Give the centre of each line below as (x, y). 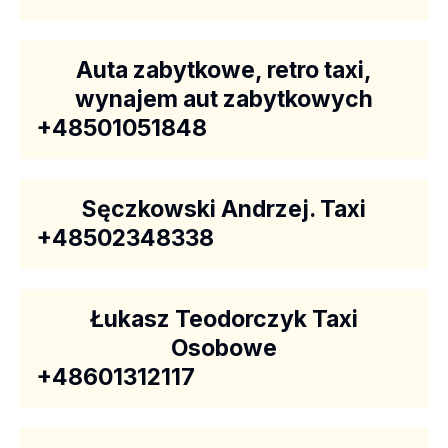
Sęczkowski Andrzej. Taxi (224, 209)
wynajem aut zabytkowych (224, 99)
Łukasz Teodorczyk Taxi (224, 319)
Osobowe (224, 348)
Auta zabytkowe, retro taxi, (224, 70)
